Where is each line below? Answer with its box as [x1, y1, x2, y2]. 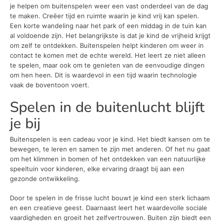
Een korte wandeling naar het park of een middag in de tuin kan [10, 21, 207, 30]
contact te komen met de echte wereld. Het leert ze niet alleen [10, 51, 206, 59]
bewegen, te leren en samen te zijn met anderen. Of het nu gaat [10, 145, 210, 153]
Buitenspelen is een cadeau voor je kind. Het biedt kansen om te [10, 135, 210, 143]
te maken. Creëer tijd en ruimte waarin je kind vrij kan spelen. [10, 11, 199, 20]
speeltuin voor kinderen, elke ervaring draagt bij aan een [10, 164, 184, 173]
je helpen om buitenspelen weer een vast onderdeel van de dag [10, 1, 208, 10]
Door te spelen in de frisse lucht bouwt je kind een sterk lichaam [10, 194, 210, 202]
